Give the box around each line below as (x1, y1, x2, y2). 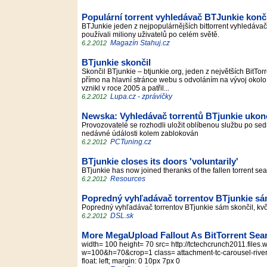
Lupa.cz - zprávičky (110, 92, 172, 101)
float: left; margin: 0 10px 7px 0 (82, 257, 184, 265)
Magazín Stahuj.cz (110, 39, 170, 47)
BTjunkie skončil (82, 58, 151, 67)
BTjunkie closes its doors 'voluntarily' (82, 157, 238, 166)
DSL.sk (110, 212, 133, 220)
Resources (110, 175, 147, 183)
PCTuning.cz (110, 138, 151, 146)
